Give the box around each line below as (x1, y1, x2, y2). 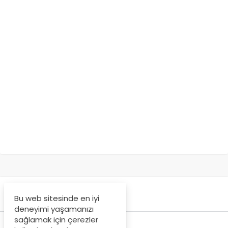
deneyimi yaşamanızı (14, 204, 94, 214)
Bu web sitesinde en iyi (14, 193, 99, 204)
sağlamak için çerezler (14, 214, 98, 225)
